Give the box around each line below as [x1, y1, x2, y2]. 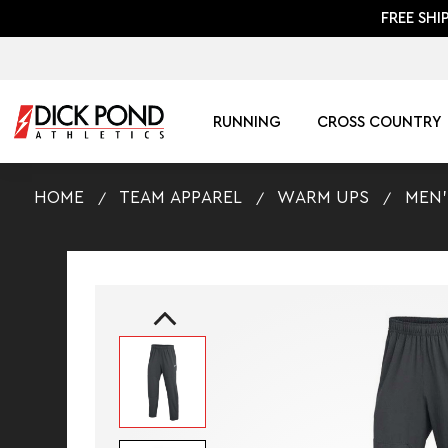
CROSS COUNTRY [317, 114, 443, 130]
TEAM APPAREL [119, 188, 243, 206]
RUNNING [212, 114, 281, 130]
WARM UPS [277, 188, 370, 206]
